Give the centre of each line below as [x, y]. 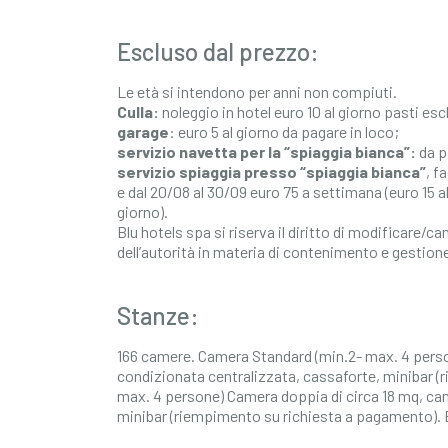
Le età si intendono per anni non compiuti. [257, 91]
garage [143, 131]
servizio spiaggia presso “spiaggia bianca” [271, 171]
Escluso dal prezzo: [218, 51]
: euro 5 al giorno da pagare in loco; [284, 131]
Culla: [138, 111]
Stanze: [158, 315]
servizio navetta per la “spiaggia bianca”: [266, 151]
